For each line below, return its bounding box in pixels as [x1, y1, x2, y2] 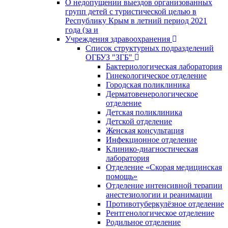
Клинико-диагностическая [106, 144, 198, 153]
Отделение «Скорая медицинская [106, 162, 222, 172]
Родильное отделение [106, 217, 181, 226]
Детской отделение [106, 117, 172, 126]
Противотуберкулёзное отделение [106, 199, 224, 208]
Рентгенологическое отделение [106, 208, 214, 217]
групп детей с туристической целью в [65, 7, 196, 16]
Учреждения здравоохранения [65, 34, 170, 43]
